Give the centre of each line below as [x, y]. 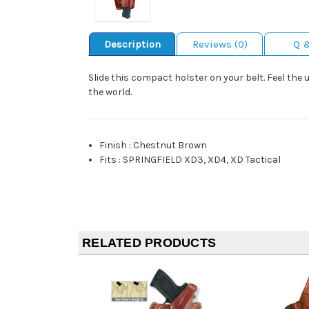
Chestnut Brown [170, 146]
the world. [110, 92]
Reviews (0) [220, 44]
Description [132, 44]
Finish [113, 146]
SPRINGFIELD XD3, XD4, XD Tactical [202, 160]
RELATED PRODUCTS [149, 243]
